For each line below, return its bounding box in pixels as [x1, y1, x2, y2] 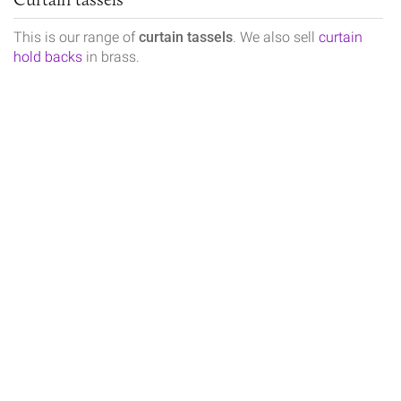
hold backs [13, 48, 82, 66]
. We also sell [233, 29, 319, 47]
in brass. [82, 48, 140, 66]
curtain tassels [139, 29, 233, 47]
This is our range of [13, 29, 139, 47]
